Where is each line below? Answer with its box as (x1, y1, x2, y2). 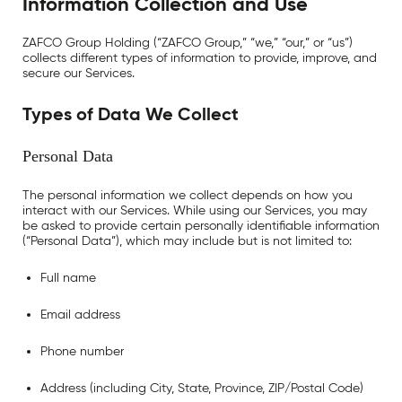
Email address (40, 307, 120, 322)
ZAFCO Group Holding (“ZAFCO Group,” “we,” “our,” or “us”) (22, 35, 353, 50)
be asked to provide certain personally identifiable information (22, 218, 380, 233)
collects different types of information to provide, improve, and (22, 50, 377, 66)
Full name (40, 270, 96, 285)
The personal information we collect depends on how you (22, 188, 353, 203)
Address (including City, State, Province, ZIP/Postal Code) (40, 380, 363, 396)
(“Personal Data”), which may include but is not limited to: (22, 233, 352, 249)
